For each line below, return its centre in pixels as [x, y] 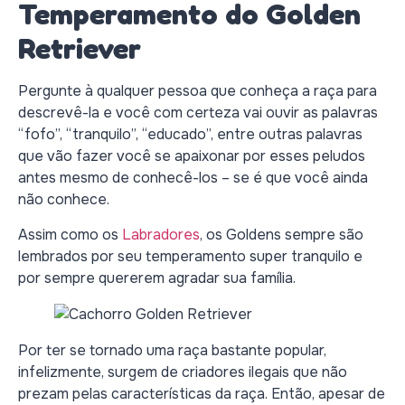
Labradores [159, 234]
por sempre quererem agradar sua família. [157, 278]
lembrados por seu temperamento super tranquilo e [190, 256]
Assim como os [68, 234]
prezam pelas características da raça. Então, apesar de [202, 393]
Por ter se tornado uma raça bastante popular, [172, 350]
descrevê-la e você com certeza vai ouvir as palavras [198, 113]
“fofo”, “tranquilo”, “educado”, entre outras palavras [190, 135]
